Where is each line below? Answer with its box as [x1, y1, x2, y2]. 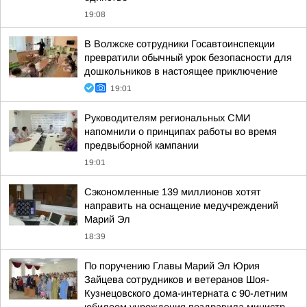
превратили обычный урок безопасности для [84, 52, 292, 63]
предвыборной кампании [84, 140, 199, 151]
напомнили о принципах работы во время [84, 126, 277, 137]
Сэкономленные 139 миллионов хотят [84, 186, 261, 197]
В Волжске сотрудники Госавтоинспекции [84, 38, 275, 49]
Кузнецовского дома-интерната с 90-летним [84, 288, 288, 299]
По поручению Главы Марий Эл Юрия [84, 260, 260, 271]
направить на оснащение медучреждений [84, 200, 278, 211]
